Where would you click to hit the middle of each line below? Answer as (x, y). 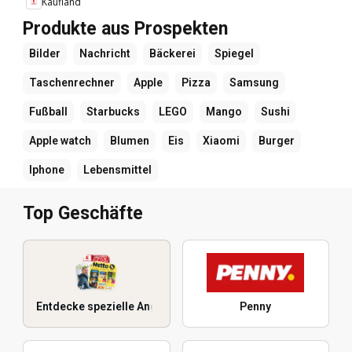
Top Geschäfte (83, 214)
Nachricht (105, 54)
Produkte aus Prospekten (125, 29)
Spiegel (234, 54)
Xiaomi (221, 141)
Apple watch (60, 141)
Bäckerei (172, 54)
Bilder (45, 54)
